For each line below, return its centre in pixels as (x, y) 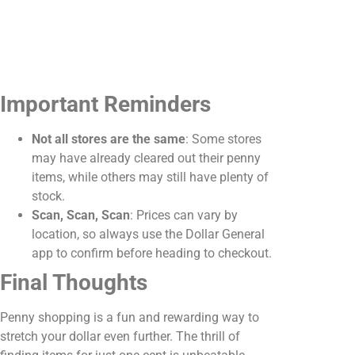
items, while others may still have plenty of (150, 177)
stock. (48, 197)
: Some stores (223, 139)
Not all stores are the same (109, 139)
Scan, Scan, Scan (81, 216)
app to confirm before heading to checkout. (152, 254)
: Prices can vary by (184, 216)
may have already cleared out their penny (146, 158)
